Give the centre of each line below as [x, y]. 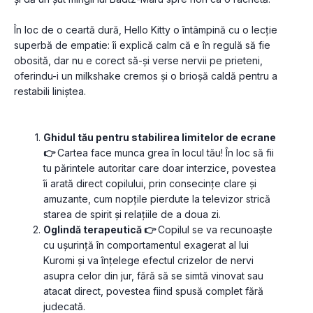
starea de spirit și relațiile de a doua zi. [132, 214]
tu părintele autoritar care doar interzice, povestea [160, 168]
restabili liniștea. [50, 92]
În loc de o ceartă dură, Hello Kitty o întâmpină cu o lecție [146, 30]
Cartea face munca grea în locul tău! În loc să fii [166, 153]
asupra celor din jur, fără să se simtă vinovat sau [153, 276]
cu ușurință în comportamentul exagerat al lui [146, 245]
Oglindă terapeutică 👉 [100, 230]
